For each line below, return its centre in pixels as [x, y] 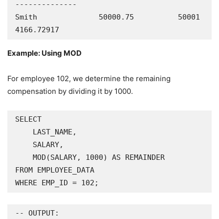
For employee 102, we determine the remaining [89, 78]
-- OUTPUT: [37, 213]
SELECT [28, 119]
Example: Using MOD [44, 53]
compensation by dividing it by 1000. [70, 91]
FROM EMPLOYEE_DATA [55, 170]
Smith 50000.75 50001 [108, 17]
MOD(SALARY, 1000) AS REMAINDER [24, 157]
